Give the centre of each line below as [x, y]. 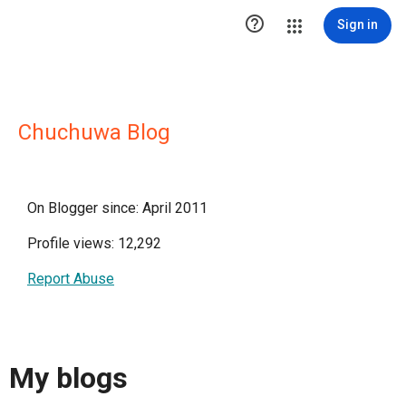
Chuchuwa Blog [94, 132]
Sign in [358, 24]
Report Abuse [71, 279]
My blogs [68, 378]
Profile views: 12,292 [94, 243]
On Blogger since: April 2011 [117, 208]
